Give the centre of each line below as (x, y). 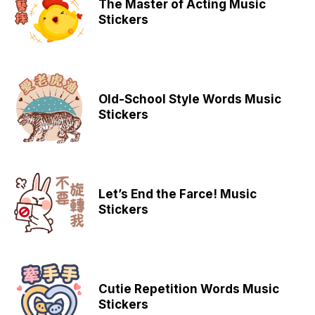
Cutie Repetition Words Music (189, 289)
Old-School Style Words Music (190, 99)
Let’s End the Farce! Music (178, 194)
